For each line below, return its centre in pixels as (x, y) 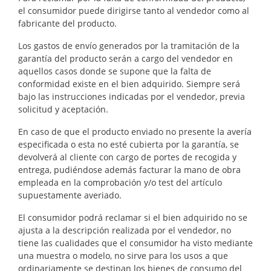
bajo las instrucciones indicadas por (91, 96)
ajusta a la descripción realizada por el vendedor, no (125, 230)
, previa (230, 96)
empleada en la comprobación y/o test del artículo (120, 182)
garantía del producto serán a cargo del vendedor (119, 58)
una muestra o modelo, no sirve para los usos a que (123, 255)
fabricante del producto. (67, 23)
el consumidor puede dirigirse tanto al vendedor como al (134, 10)
